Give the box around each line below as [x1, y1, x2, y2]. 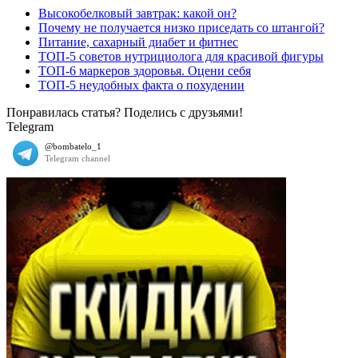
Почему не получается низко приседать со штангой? [38, 20, 324, 34]
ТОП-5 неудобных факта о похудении [38, 78, 245, 92]
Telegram [6, 119, 54, 133]
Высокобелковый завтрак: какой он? [38, 6, 237, 20]
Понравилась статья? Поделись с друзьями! [6, 105, 243, 119]
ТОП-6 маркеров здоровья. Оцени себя [38, 63, 251, 78]
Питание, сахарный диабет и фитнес [38, 34, 238, 49]
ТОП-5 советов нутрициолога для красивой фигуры [38, 49, 324, 63]
